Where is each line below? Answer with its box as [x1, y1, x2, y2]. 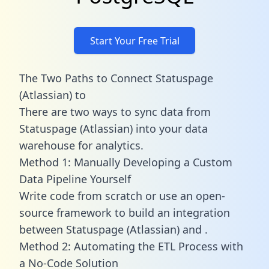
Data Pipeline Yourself [19, 171, 131, 186]
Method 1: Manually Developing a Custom [19, 154, 232, 169]
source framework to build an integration [19, 205, 230, 220]
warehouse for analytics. [19, 138, 144, 153]
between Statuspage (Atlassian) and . [19, 222, 208, 237]
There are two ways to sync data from [19, 104, 211, 119]
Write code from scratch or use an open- [19, 188, 225, 203]
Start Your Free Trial [89, 34, 180, 47]
